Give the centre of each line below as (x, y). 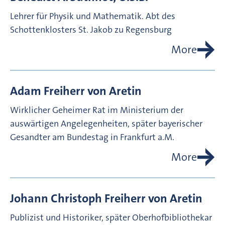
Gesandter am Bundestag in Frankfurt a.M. (92, 137)
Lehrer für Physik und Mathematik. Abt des (93, 16)
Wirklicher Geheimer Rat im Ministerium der (97, 110)
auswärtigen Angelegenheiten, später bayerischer (106, 124)
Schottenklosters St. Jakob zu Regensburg (91, 30)
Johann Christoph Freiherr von (89, 199)
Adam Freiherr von (58, 91)
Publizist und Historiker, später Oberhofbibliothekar (111, 218)
